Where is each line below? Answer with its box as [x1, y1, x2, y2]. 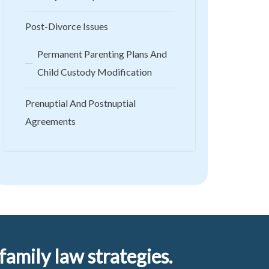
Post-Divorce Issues [25, 20, 108, 32]
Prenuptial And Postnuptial [25, 97, 136, 109]
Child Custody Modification [37, 66, 152, 78]
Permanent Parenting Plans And [37, 48, 167, 60]
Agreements [25, 115, 76, 127]
